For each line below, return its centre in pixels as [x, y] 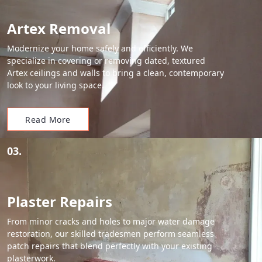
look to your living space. [56, 85]
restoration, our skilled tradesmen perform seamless [111, 234]
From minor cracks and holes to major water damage [111, 221]
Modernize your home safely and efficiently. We [100, 48]
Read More [48, 119]
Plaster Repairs [60, 201]
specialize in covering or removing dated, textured [106, 61]
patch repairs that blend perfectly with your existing [110, 246]
